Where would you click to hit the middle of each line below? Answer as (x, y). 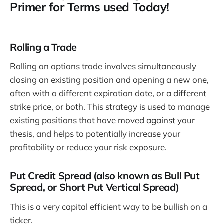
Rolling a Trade (43, 47)
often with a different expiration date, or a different (108, 93)
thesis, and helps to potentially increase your (95, 134)
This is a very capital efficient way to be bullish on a (109, 206)
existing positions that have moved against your (102, 120)
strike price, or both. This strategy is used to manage (110, 107)
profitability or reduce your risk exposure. (88, 147)
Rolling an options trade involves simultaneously (103, 66)
